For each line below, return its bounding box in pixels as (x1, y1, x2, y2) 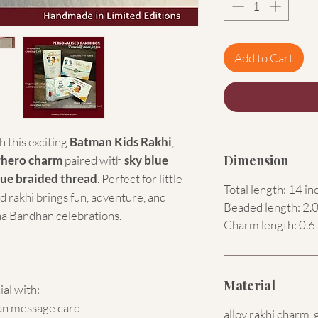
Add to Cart (234, 50, 293, 66)
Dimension (224, 151, 288, 169)
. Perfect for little (97, 170, 182, 186)
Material (224, 276, 275, 294)
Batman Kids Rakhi (70, 133, 172, 149)
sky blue (124, 152, 168, 168)
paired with (62, 152, 124, 168)
